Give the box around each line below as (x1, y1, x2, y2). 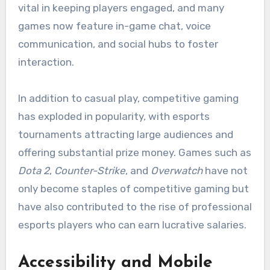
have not (202, 164, 248, 177)
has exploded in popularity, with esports (17, 110, 210, 122)
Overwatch (150, 164, 202, 177)
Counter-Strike (54, 164, 125, 177)
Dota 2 (17, 164, 49, 177)
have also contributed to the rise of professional (17, 200, 252, 213)
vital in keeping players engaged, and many (17, 1, 224, 14)
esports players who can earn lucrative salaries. (17, 218, 246, 231)
